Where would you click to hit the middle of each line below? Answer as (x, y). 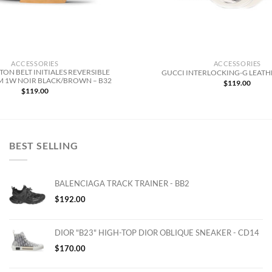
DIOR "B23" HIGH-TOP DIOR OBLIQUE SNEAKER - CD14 (157, 233)
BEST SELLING (44, 145)
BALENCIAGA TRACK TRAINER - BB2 (122, 184)
